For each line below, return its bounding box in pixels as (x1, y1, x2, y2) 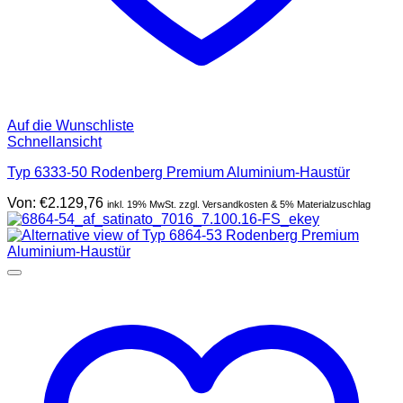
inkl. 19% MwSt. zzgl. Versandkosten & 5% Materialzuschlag (107, 198, 371, 210)
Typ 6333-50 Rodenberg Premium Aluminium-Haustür (7, 164, 350, 180)
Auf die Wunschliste (7, 117, 134, 133)
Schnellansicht (7, 133, 102, 149)
